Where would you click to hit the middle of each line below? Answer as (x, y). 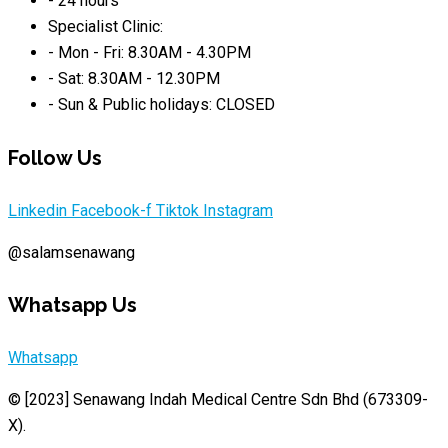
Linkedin (37, 210)
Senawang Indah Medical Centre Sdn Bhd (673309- (250, 399)
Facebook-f (111, 210)
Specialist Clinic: (105, 27)
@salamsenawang (71, 252)
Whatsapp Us (72, 305)
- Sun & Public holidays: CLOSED (161, 105)
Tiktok (177, 210)
